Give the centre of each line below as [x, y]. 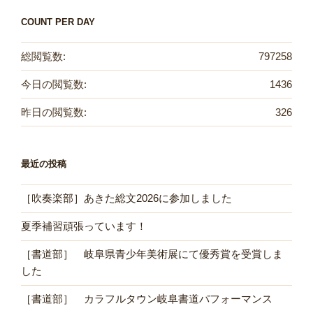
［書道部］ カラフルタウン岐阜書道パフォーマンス [147, 299]
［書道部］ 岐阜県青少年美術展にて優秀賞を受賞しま [152, 254]
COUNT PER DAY [58, 22]
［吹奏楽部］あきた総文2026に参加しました [126, 198]
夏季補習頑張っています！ [84, 226]
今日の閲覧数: [54, 84]
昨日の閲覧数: [54, 112]
